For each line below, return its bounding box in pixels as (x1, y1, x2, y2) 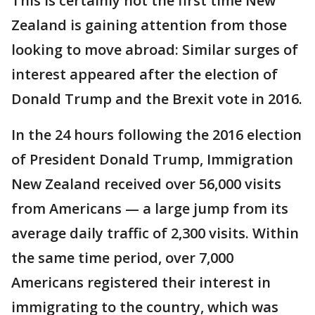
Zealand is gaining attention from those (11, 15, 287, 34)
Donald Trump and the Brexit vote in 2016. (11, 89, 302, 108)
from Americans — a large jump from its (11, 199, 288, 218)
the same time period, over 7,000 (11, 248, 233, 267)
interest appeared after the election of (11, 65, 278, 84)
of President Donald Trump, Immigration (11, 150, 293, 169)
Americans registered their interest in (11, 273, 271, 292)
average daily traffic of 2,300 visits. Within (11, 224, 299, 243)
